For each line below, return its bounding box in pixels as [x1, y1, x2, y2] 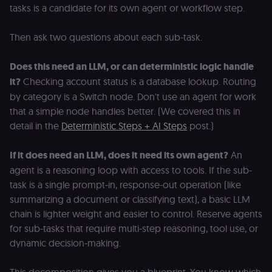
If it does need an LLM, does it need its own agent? [10, 149, 228, 162]
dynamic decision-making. [10, 237, 121, 250]
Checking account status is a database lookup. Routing [21, 75, 256, 88]
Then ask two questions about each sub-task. [10, 31, 202, 44]
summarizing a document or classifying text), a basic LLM [10, 193, 250, 206]
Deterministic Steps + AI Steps [61, 120, 187, 132]
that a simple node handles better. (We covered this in [10, 105, 240, 118]
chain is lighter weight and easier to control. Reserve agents [10, 208, 262, 220]
